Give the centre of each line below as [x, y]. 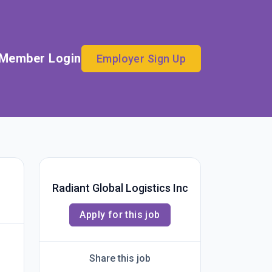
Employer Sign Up [141, 58]
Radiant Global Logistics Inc [120, 188]
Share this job [120, 258]
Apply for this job [120, 215]
